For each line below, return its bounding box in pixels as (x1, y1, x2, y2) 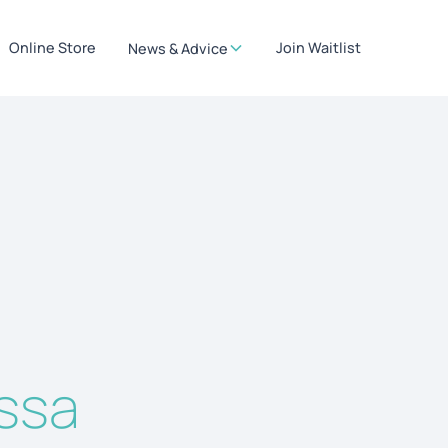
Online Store (9, 38, 97, 57)
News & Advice (128, 38, 229, 58)
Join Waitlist (276, 38, 362, 57)
